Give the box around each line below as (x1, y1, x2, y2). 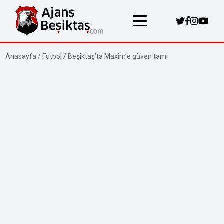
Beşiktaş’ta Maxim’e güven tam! (68, 52, 168, 60)
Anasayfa (5, 52, 37, 60)
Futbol (42, 52, 62, 60)
